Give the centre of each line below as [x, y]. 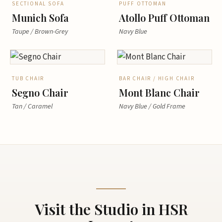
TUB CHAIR [28, 79]
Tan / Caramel [32, 107]
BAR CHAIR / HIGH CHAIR [157, 79]
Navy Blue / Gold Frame [152, 107]
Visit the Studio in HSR [111, 209]
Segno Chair [40, 92]
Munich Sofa [40, 18]
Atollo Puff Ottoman [164, 18]
